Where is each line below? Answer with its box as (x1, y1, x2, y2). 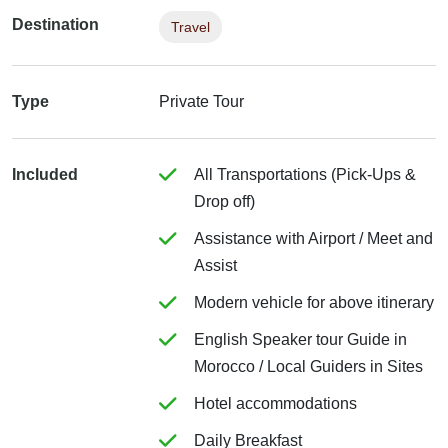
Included (12, 166, 78, 184)
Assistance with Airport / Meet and (194, 230, 434, 248)
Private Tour (159, 93, 245, 111)
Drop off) (194, 193, 256, 211)
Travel (171, 19, 211, 36)
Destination (12, 16, 99, 34)
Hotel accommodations (194, 395, 358, 413)
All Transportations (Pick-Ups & (194, 166, 417, 184)
